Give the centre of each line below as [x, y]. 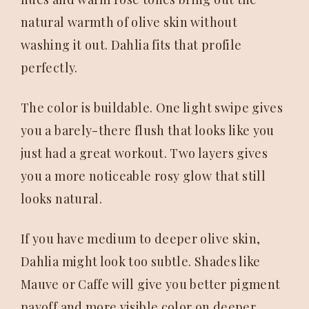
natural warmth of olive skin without [129, 22]
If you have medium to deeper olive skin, [141, 239]
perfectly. [49, 68]
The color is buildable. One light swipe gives [152, 108]
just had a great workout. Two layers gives [144, 153]
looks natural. [62, 199]
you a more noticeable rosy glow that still [143, 176]
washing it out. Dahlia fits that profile [131, 45]
